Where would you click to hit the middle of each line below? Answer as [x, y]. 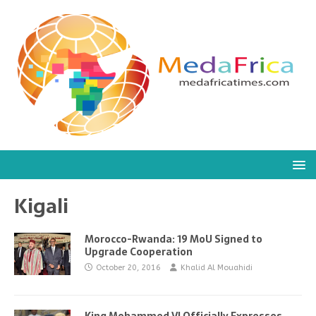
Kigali [41, 206]
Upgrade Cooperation [139, 252]
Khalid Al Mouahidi [217, 268]
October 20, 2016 [128, 268]
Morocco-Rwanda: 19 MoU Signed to [174, 239]
